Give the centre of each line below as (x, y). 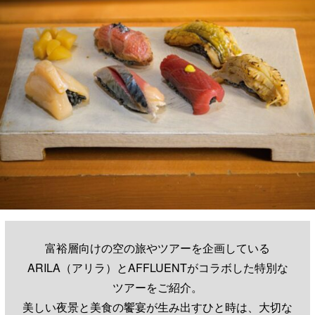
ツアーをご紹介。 (157, 287)
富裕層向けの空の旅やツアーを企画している (157, 247)
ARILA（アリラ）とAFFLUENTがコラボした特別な (157, 267)
